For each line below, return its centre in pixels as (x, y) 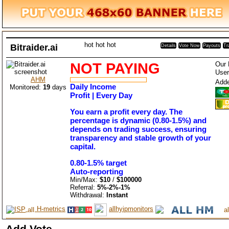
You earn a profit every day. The (126, 112)
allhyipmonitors (131, 209)
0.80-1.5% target (98, 163)
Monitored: (26, 87)
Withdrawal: (88, 195)
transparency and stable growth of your (141, 138)
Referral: (84, 187)
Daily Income (93, 87)
